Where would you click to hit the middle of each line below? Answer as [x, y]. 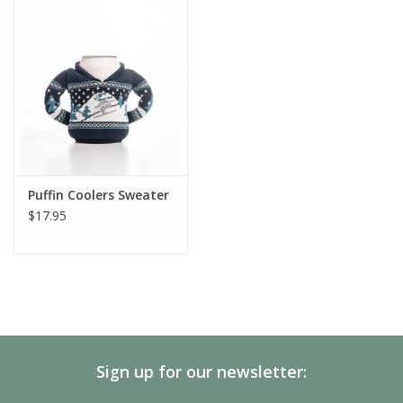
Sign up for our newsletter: [201, 372]
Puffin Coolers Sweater [99, 195]
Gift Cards [42, 88]
